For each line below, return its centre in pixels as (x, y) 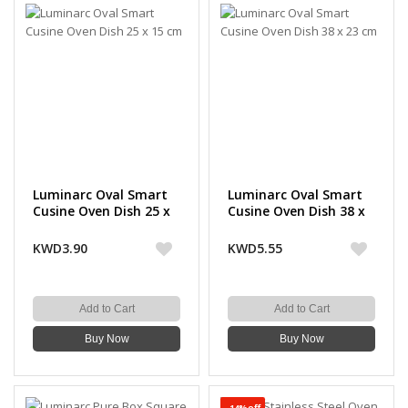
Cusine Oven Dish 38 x (296, 211)
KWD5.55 (255, 248)
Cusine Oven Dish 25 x (102, 211)
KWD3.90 (60, 248)
